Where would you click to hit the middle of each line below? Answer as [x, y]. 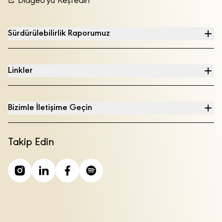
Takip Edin [31, 143]
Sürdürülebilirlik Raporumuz [59, 34]
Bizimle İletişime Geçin [50, 108]
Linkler [20, 71]
